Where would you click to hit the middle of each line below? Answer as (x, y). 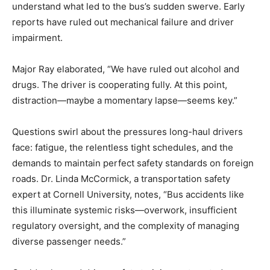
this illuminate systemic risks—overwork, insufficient (124, 210)
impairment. (37, 37)
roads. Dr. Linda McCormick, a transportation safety (121, 178)
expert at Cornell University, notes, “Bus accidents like (128, 194)
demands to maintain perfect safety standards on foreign (133, 163)
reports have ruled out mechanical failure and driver (123, 22)
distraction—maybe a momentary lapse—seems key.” (125, 100)
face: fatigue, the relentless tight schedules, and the (123, 147)
